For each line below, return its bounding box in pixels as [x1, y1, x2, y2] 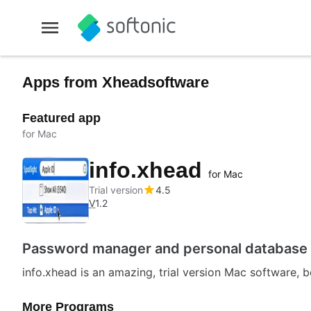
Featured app [22, 111, 101, 125]
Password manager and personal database [22, 240, 308, 257]
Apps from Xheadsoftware [22, 74, 209, 91]
